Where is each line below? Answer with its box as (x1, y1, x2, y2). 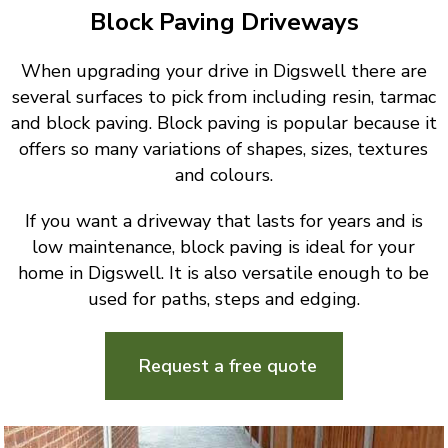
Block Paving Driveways (89, 5, 359, 38)
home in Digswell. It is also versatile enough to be (18, 260, 430, 285)
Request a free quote (138, 354, 317, 379)
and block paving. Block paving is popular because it (10, 110, 437, 135)
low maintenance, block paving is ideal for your (32, 234, 416, 259)
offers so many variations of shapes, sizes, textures (19, 136, 429, 161)
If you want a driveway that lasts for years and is (24, 208, 423, 233)
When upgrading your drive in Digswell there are (20, 58, 427, 83)
